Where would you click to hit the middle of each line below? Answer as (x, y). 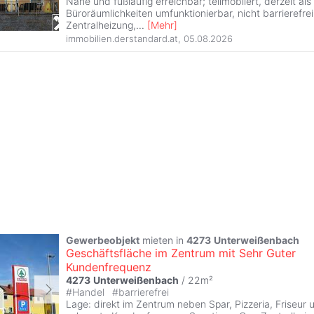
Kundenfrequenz (109, 267)
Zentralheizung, (101, 25)
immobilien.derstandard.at (122, 38)
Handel (90, 292)
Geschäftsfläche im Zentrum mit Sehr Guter (181, 253)
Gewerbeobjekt (103, 240)
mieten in (163, 240)
